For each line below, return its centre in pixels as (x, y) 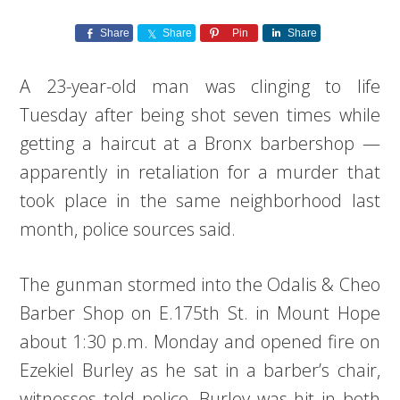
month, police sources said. (128, 229)
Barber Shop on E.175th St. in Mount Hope (200, 313)
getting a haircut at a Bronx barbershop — (200, 143)
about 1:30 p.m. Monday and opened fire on (200, 342)
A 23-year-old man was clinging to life (200, 86)
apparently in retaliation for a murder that (200, 172)
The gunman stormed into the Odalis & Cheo (200, 284)
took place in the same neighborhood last (200, 200)
